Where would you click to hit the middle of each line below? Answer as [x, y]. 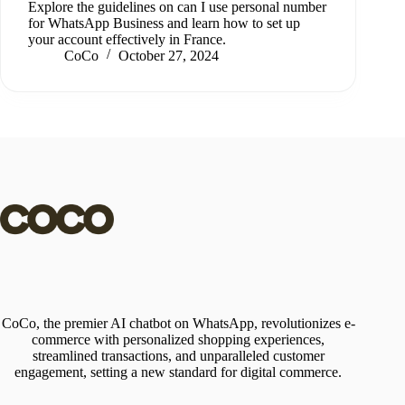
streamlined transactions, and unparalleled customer [178, 356]
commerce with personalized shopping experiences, [179, 340]
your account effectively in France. [127, 40]
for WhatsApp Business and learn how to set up [164, 24]
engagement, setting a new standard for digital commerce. [179, 372]
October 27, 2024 [169, 56]
